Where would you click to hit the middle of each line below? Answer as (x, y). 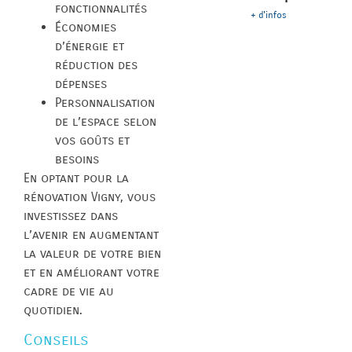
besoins (77, 159)
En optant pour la (76, 178)
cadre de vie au (69, 291)
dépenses (81, 83)
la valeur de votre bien (92, 253)
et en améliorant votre (92, 272)
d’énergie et (90, 46)
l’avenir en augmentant (91, 234)
